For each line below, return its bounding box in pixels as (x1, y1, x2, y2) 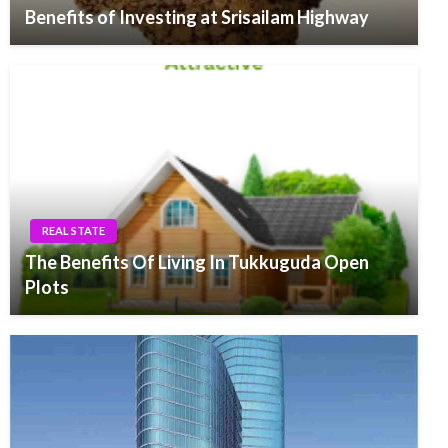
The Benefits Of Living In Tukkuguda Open (25, 251, 369, 273)
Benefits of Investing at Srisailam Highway (25, 6, 369, 28)
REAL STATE (42, 224, 105, 237)
